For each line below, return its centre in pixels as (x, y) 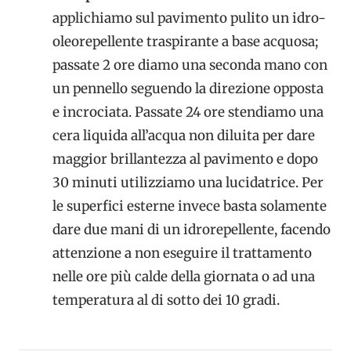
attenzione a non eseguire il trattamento (182, 253)
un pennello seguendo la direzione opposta (188, 88)
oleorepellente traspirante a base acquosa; (185, 41)
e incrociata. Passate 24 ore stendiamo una (188, 112)
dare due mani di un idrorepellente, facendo (191, 229)
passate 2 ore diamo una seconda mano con (190, 65)
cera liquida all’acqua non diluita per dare (183, 135)
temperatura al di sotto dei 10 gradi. (166, 300)
